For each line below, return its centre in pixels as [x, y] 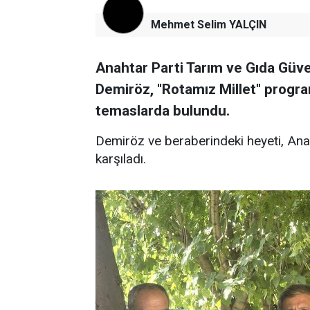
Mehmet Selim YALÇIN [209, 25]
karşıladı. [121, 159]
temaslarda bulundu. [163, 111]
